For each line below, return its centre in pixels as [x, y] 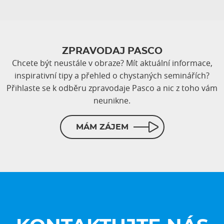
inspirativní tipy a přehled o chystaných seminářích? [112, 76]
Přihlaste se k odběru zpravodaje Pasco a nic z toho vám [112, 88]
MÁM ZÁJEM [102, 127]
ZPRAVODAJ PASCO [112, 51]
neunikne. [112, 101]
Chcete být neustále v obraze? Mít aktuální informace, [112, 63]
